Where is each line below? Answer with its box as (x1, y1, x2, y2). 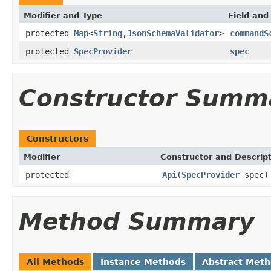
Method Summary (19, 207, 254, 235)
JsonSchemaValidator (127, 28, 219, 38)
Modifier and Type (24, 10, 102, 20)
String (93, 28, 122, 38)
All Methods (27, 256, 84, 267)
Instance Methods (100, 256, 186, 267)
